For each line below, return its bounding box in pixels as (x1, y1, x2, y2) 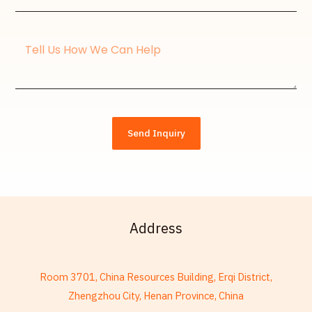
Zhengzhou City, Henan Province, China (68, 289, 244, 303)
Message (15, 37, 65, 54)
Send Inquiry (127, 126, 185, 139)
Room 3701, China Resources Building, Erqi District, (40, 270, 272, 284)
